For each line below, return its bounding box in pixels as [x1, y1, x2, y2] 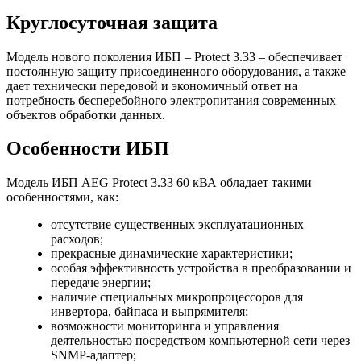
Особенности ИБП [6, 138, 169, 160]
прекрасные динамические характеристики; [51, 247, 293, 261]
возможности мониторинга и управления [51, 319, 279, 334]
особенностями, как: [6, 190, 118, 205]
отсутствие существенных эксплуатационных [51, 218, 304, 232]
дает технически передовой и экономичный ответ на [6, 78, 297, 93]
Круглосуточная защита [6, 11, 218, 33]
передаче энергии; [51, 276, 151, 290]
